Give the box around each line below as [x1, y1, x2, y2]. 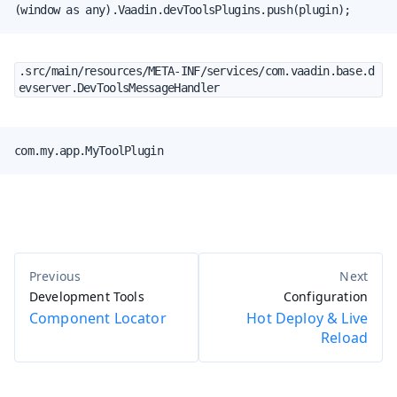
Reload [321, 327, 368, 347]
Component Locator [29, 307, 167, 328]
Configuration [283, 287, 368, 305]
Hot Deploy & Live [246, 307, 368, 328]
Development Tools [29, 287, 144, 305]
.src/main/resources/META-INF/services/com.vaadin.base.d [19, 63, 375, 78]
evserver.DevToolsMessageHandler [19, 80, 220, 95]
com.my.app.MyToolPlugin [14, 143, 163, 158]
